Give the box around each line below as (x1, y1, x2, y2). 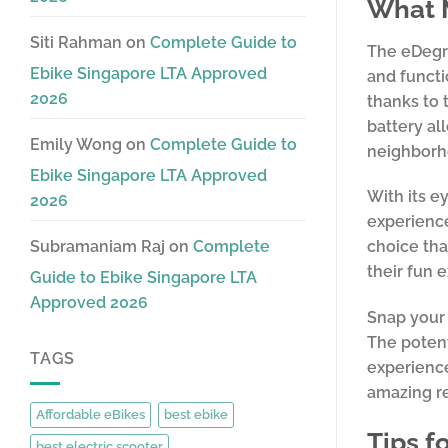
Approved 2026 (30, 293, 148, 312)
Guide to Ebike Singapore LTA (30, 268, 257, 287)
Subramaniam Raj (30, 237, 165, 256)
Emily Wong (30, 135, 122, 154)
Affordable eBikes (36, 406, 145, 422)
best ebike (164, 406, 228, 422)
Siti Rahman (30, 33, 122, 52)
